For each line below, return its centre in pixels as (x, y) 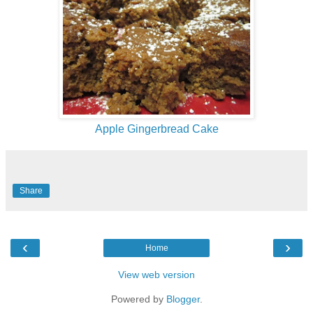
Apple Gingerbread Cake (156, 129)
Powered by (138, 299)
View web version (156, 274)
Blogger (183, 299)
